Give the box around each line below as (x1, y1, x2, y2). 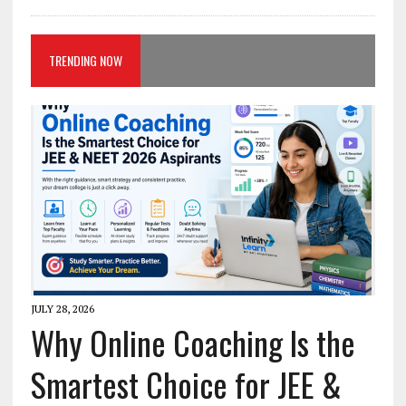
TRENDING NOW (48, 51, 122, 71)
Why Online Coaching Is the (30, 318, 355, 367)
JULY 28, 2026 (30, 302, 94, 316)
